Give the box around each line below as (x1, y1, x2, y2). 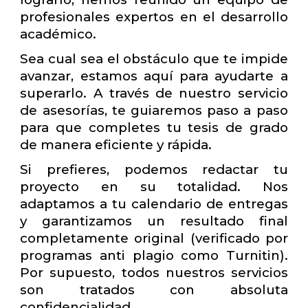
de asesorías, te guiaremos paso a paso (20, 102, 288, 118)
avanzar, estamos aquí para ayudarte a (20, 67, 288, 84)
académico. (20, 26, 97, 43)
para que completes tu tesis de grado (20, 119, 288, 135)
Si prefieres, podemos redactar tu (20, 161, 288, 177)
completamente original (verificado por (20, 230, 288, 246)
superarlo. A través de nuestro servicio (20, 85, 288, 101)
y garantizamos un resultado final (20, 212, 288, 229)
